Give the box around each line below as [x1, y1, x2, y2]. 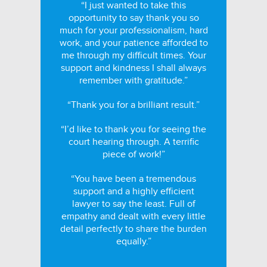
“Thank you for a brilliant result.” [67, 99, 200, 111]
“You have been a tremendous [71, 173, 196, 185]
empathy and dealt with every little [61, 210, 206, 222]
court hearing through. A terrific [68, 136, 199, 148]
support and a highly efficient [73, 185, 194, 197]
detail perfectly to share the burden [60, 223, 207, 235]
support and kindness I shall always [61, 62, 206, 74]
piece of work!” [102, 148, 165, 160]
